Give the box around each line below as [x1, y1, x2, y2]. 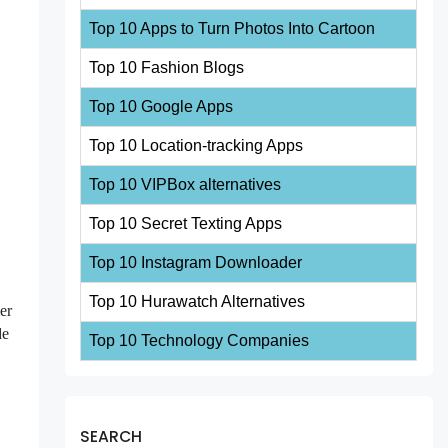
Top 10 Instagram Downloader [89, 253, 303, 271]
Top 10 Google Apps [89, 97, 234, 115]
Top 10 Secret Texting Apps [89, 214, 283, 232]
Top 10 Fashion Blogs [89, 58, 245, 76]
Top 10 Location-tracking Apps [89, 136, 304, 154]
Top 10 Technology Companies [89, 331, 310, 349]
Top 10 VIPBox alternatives [89, 175, 282, 193]
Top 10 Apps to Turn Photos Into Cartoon [89, 19, 376, 37]
